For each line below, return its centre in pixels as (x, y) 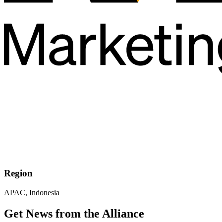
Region (18, 173)
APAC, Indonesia (32, 192)
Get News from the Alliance (74, 213)
